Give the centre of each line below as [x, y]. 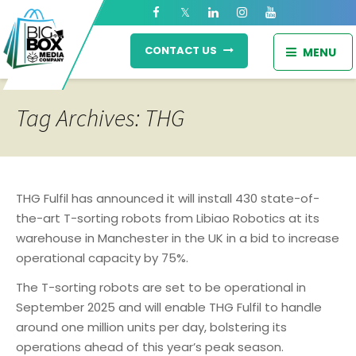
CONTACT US [182, 50]
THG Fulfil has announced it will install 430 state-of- [168, 198]
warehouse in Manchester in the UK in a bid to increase [178, 238]
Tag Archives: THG [100, 118]
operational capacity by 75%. [102, 258]
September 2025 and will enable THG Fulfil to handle [169, 307]
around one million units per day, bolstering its [151, 327]
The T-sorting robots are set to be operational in [161, 287]
